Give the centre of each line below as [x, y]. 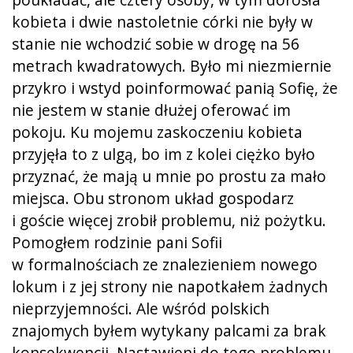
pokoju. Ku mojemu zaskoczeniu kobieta [157, 132]
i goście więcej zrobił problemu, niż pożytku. [169, 220]
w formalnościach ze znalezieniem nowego [165, 264]
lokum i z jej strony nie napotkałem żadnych [170, 286]
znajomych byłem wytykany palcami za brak [169, 330]
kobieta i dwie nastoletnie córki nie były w [162, 21]
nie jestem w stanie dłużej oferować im [151, 110]
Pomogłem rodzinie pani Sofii [117, 242]
